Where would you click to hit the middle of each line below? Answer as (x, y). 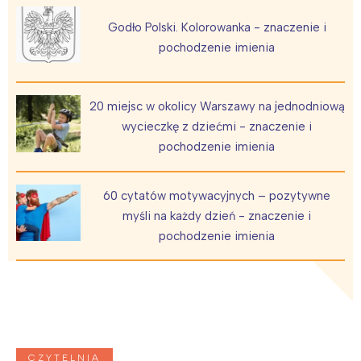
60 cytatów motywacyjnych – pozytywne (217, 195)
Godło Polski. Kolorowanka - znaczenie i (217, 27)
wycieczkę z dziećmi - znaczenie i (217, 126)
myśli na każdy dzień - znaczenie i (217, 216)
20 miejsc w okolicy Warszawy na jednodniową (217, 106)
